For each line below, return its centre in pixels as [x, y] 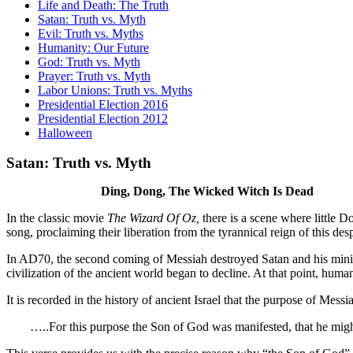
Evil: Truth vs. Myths [91, 33]
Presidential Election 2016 [103, 104]
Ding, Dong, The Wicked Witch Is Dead [207, 191]
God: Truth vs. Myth [89, 61]
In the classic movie [57, 218]
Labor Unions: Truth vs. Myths [115, 90]
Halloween [65, 132]
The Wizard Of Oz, [153, 218]
